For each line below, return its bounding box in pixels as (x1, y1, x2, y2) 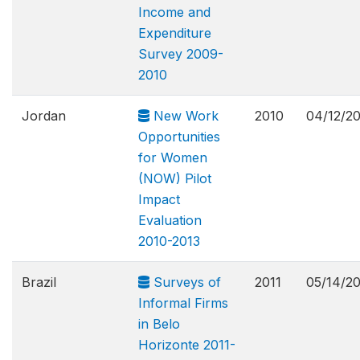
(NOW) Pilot (138, 170, 211, 186)
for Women (138, 149, 207, 166)
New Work (149, 108, 219, 124)
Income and (138, 4, 211, 20)
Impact (138, 191, 180, 207)
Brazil (22, 274, 56, 290)
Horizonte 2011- (138, 337, 235, 353)
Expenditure (138, 25, 211, 41)
